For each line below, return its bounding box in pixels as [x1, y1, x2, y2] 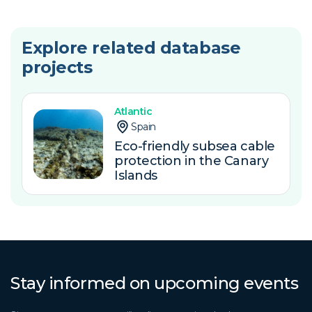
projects [22, 56, 93, 77]
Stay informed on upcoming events [10, 272, 299, 293]
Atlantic [114, 105, 153, 118]
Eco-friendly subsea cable [114, 139, 275, 155]
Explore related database [22, 37, 241, 58]
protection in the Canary [114, 153, 269, 169]
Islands [114, 168, 157, 184]
